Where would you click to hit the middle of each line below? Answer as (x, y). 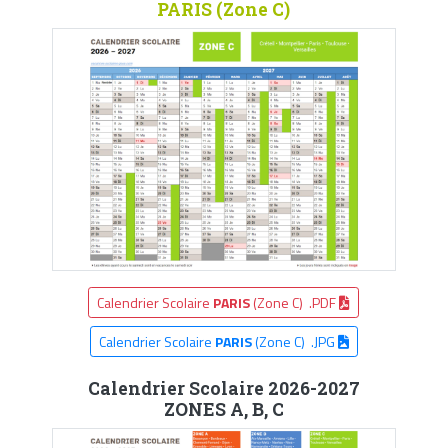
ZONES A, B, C (223, 409)
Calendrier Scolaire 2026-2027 (223, 388)
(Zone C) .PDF (295, 302)
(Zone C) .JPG (294, 341)
